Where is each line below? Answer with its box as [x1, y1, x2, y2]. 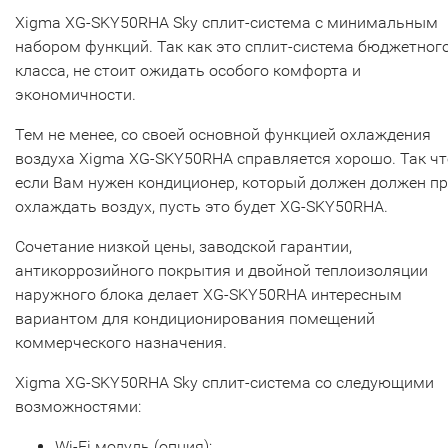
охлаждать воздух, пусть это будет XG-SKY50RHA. [15, 197, 388, 216]
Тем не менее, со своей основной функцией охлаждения [15, 125, 431, 144]
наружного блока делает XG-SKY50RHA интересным [15, 285, 402, 304]
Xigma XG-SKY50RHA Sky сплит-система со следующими [15, 373, 434, 392]
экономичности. [15, 85, 136, 104]
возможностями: [15, 397, 141, 416]
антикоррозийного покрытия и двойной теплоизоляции [15, 261, 428, 280]
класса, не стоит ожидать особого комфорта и [15, 61, 361, 80]
